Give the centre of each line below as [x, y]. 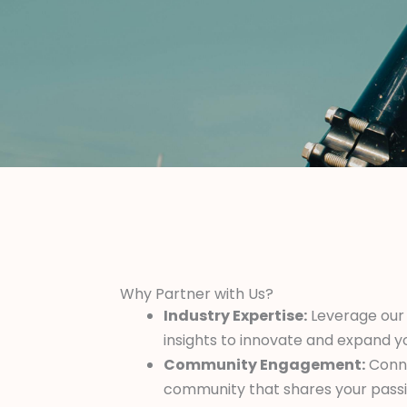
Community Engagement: [264, 365]
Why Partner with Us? [197, 294]
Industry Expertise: [235, 316]
